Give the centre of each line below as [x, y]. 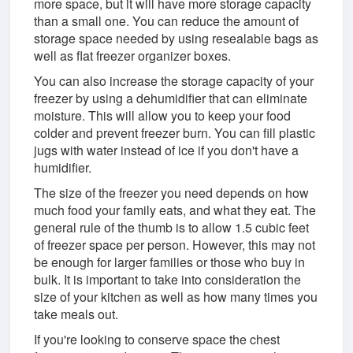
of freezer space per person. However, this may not [175, 244]
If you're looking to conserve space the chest [157, 339]
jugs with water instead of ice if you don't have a [167, 150]
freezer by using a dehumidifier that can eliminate [171, 98]
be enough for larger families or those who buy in [170, 262]
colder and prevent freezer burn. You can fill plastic [175, 132]
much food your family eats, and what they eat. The [175, 210]
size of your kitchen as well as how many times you [176, 296]
